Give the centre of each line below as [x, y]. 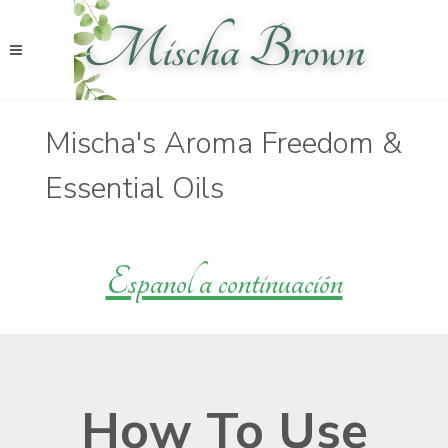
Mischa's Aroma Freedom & [223, 143]
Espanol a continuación [224, 282]
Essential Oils [134, 188]
